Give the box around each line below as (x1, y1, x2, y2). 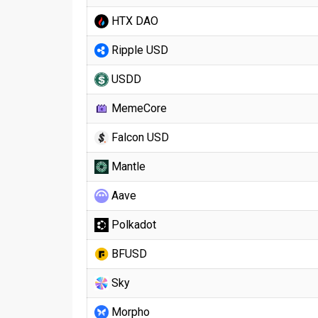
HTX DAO (109, 14, 158, 28)
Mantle (109, 160, 146, 173)
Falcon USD (109, 131, 169, 144)
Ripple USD (109, 43, 168, 57)
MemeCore (109, 102, 167, 115)
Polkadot (109, 218, 156, 231)
